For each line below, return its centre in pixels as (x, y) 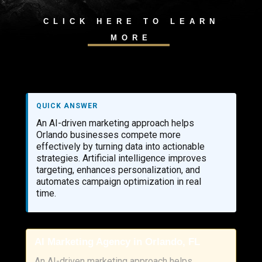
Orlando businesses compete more (108, 135)
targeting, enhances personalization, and (118, 170)
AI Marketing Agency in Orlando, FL (117, 242)
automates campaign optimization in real (119, 182)
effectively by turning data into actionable (120, 146)
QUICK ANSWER (67, 106)
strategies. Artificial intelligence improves (121, 158)
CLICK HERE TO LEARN (131, 21)
